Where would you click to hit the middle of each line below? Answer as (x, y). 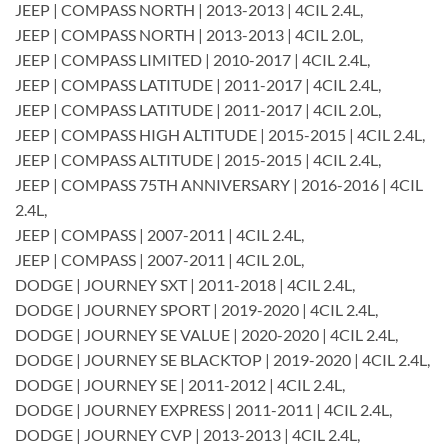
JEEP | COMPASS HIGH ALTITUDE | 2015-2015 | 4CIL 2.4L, (220, 134)
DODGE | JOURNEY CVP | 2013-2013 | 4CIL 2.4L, (187, 434)
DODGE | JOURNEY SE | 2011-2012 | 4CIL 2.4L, (180, 384)
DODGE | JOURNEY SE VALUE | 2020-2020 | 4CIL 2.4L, (206, 334)
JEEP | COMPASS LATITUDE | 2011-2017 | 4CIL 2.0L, (198, 109)
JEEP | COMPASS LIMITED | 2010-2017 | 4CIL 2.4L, (192, 59)
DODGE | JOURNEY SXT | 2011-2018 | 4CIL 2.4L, (185, 284)
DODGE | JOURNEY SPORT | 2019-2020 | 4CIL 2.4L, (196, 309)
